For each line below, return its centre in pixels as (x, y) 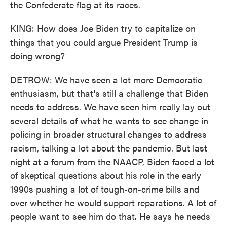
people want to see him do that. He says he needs (110, 216)
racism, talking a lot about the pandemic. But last (109, 148)
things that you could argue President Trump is (104, 42)
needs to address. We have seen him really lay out (110, 107)
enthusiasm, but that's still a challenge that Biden (109, 93)
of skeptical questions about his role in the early (106, 175)
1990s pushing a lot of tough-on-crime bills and (105, 189)
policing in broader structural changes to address (108, 134)
